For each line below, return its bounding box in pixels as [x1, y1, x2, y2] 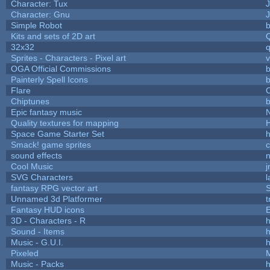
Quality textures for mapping [10, 118, 119, 128]
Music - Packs [10, 259, 64, 269]
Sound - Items [10, 226, 64, 236]
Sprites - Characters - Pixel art [10, 52, 126, 63]
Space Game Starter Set [10, 128, 104, 139]
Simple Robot [10, 20, 62, 30]
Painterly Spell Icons [10, 74, 88, 84]
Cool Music [10, 161, 53, 171]
